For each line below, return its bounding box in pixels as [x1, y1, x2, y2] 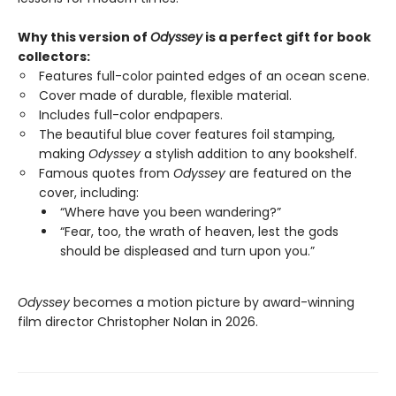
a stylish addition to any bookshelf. [141, 145, 357, 164]
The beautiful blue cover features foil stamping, [39, 126, 335, 144]
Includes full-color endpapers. [39, 106, 223, 125]
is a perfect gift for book [202, 28, 371, 47]
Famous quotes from [39, 164, 173, 183]
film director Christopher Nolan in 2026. [18, 313, 258, 331]
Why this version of [18, 28, 150, 47]
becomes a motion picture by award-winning [70, 293, 354, 312]
